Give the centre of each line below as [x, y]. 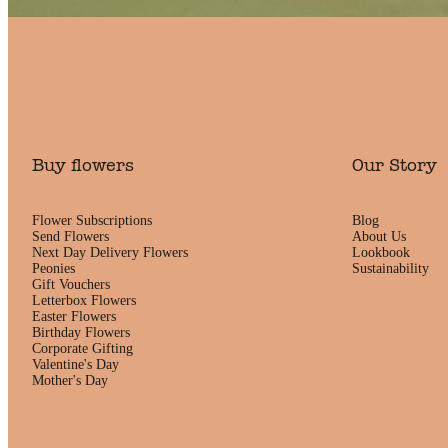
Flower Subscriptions [92, 221]
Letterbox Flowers [84, 301]
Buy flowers [83, 165]
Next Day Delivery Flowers [110, 253]
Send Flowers [70, 237]
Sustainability [390, 269]
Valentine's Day [75, 365]
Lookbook [381, 253]
